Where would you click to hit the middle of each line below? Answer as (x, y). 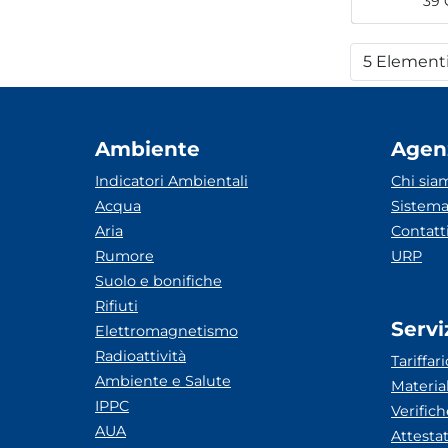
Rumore (124, 256)
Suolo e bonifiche (158, 281)
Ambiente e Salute (163, 381)
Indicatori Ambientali (171, 181)
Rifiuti (116, 306)
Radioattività (140, 356)
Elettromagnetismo (166, 331)
